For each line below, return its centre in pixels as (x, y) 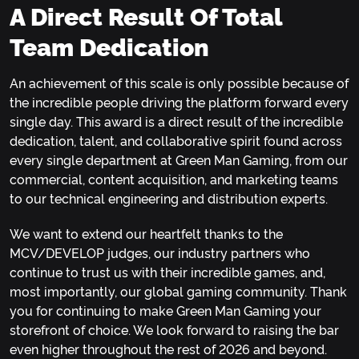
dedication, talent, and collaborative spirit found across (176, 141)
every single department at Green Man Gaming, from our (179, 160)
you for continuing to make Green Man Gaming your (165, 311)
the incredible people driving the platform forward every (179, 102)
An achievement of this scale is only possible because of (179, 83)
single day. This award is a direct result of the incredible (176, 121)
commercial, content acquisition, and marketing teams (174, 179)
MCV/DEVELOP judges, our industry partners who (160, 253)
